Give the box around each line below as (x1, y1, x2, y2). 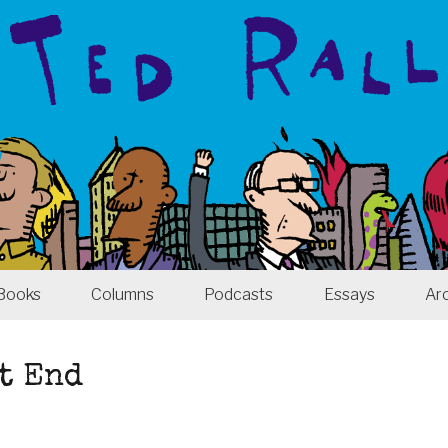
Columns (91, 285, 155, 304)
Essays (323, 285, 375, 304)
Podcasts (204, 285, 274, 304)
